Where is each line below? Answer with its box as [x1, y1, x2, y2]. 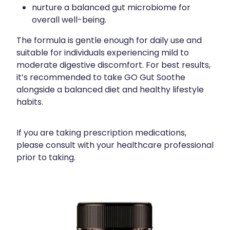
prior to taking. [16, 151, 75, 165]
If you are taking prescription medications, [16, 126, 186, 140]
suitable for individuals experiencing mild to [16, 46, 189, 60]
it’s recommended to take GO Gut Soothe [16, 71, 185, 85]
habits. [16, 95, 43, 109]
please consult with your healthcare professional [16, 139, 214, 152]
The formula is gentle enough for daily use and [16, 34, 202, 48]
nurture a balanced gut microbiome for [32, 1, 190, 15]
